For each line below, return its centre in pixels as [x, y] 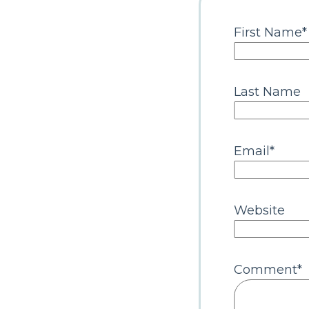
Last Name [267, 91]
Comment [266, 269]
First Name [268, 32]
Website [259, 210]
